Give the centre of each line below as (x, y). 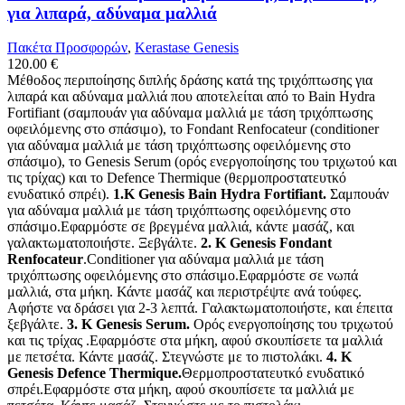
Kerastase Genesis (187, 48)
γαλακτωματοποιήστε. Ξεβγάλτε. (104, 243)
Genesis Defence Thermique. (94, 373)
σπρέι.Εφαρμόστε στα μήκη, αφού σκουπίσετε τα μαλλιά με (181, 390)
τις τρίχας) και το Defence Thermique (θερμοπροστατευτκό (177, 178)
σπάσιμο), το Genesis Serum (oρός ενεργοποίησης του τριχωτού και (202, 162)
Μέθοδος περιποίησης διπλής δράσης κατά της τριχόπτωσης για (190, 80)
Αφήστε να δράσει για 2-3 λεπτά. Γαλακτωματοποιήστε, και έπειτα (200, 308)
